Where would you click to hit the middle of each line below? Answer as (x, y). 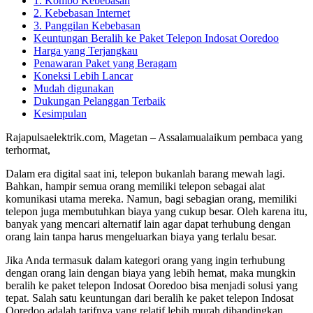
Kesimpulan (60, 113)
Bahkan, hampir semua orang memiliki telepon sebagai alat (135, 186)
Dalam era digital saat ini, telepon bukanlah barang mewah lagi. (145, 173)
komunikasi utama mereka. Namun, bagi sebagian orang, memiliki (151, 198)
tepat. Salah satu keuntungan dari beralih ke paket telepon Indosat (150, 298)
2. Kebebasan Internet (82, 13)
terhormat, (28, 150)
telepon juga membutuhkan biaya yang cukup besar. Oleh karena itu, (156, 211)
